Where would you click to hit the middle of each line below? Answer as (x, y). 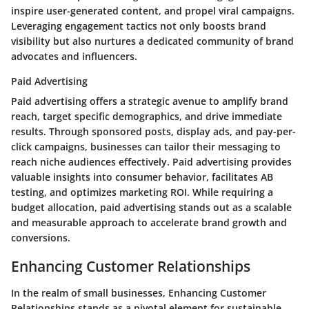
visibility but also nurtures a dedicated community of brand (152, 41)
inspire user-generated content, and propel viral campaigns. (153, 11)
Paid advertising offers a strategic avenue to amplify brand (150, 101)
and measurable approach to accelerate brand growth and (149, 223)
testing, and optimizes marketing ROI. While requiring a (142, 192)
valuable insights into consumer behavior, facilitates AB (142, 177)
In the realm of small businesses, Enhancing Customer (139, 292)
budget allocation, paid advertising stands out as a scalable (151, 208)
